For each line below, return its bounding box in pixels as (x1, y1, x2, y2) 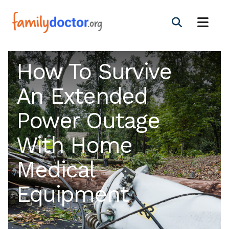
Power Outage (16, 107, 159, 134)
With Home (16, 132, 132, 158)
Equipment (16, 181, 129, 208)
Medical (16, 156, 95, 183)
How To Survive (16, 58, 172, 85)
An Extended (16, 83, 148, 109)
